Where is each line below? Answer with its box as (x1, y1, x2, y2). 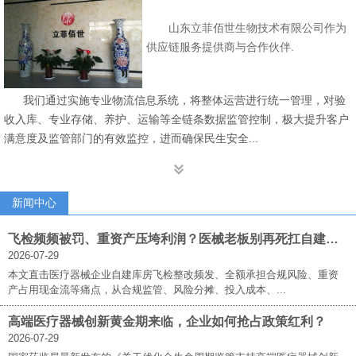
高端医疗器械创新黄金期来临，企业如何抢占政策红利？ (8, 314, 326, 328)
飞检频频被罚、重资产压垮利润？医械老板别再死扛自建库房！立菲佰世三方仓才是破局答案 (326, 231, 339, 246)
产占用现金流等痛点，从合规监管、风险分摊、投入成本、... (8, 283, 286, 296)
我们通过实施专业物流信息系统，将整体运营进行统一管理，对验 (4, 93, 346, 106)
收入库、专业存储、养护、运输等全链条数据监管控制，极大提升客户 (4, 112, 349, 126)
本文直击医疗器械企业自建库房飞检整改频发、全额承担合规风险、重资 (8, 268, 339, 281)
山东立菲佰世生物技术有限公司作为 (146, 21, 347, 34)
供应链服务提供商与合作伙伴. (146, 40, 295, 53)
